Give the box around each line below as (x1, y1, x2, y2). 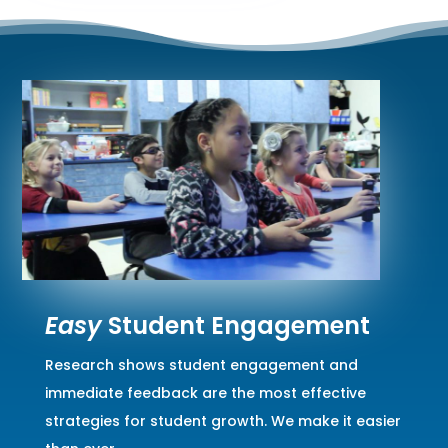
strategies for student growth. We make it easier (44, 410, 401, 431)
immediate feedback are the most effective (44, 382, 366, 403)
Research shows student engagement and (44, 354, 358, 375)
